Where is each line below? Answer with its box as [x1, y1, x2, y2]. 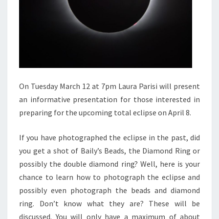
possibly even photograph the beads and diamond [19, 185, 200, 196]
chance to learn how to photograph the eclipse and [19, 172, 200, 182]
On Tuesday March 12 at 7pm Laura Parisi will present [19, 81, 200, 91]
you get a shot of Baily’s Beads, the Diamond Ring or [19, 146, 200, 156]
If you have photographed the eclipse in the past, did [19, 132, 200, 143]
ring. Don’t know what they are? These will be [19, 198, 200, 209]
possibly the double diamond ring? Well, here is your [19, 159, 200, 169]
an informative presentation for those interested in [19, 94, 200, 105]
